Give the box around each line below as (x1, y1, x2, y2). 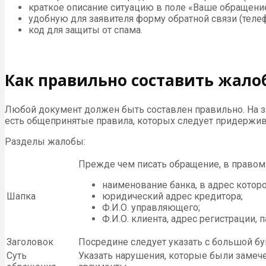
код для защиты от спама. (28, 24, 142, 36)
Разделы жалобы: (5, 135, 85, 147)
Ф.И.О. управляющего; (102, 201, 200, 213)
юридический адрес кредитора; (102, 190, 243, 202)
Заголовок (7, 236, 53, 248)
